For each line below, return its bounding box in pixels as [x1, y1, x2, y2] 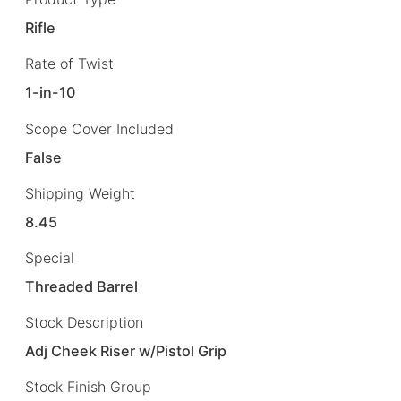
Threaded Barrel [25, 277, 139, 295]
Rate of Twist [25, 55, 114, 73]
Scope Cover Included [25, 119, 174, 138]
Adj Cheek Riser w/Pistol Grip [25, 342, 227, 360]
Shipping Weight [25, 183, 135, 202]
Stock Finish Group [25, 378, 151, 397]
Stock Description [25, 312, 143, 331]
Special [25, 248, 74, 267]
